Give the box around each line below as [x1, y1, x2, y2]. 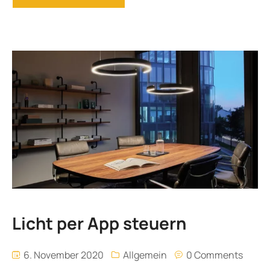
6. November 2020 [22, 248, 104, 262]
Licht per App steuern [12, 212, 186, 235]
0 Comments [186, 248, 243, 262]
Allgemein [123, 248, 167, 262]
